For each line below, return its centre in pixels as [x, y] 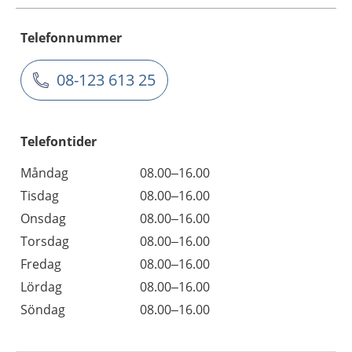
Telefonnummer [71, 38]
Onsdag [43, 219]
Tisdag [40, 196]
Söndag [43, 310]
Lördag [41, 287]
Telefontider [59, 142]
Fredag [41, 264]
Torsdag [45, 242]
